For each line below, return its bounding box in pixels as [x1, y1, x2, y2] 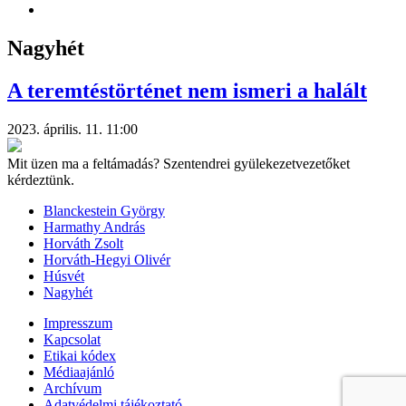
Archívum [43, 380, 101, 396]
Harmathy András [43, 218, 145, 235]
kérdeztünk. [7, 171, 74, 188]
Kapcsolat [43, 331, 101, 347]
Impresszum [43, 314, 112, 331]
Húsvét [43, 267, 84, 284]
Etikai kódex [43, 347, 116, 363]
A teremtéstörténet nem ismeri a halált [7, 78, 367, 102]
